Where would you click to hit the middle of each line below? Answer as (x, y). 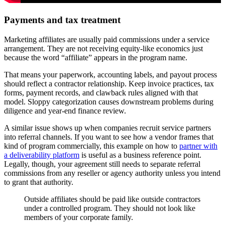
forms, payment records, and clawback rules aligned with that (101, 92)
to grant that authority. (39, 182)
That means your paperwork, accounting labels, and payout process (110, 74)
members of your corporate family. (79, 217)
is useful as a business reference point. (140, 155)
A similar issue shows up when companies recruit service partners (107, 128)
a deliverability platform (42, 155)
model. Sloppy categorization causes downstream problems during (109, 101)
